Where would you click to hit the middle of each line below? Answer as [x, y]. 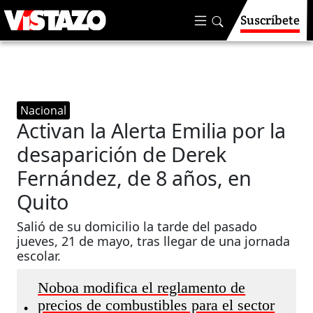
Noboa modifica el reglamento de [142, 288]
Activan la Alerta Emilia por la [152, 130]
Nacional [44, 110]
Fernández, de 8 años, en [134, 178]
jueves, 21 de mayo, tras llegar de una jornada [154, 241]
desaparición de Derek [122, 154]
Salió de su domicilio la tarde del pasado [137, 226]
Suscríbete [270, 20]
